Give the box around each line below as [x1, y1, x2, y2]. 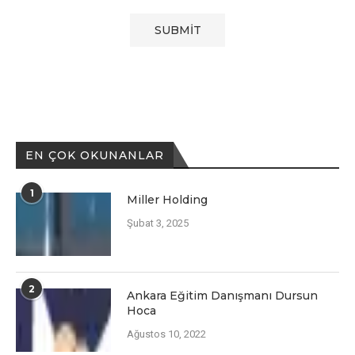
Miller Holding [127, 192, 208, 207]
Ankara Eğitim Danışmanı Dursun [127, 288, 318, 303]
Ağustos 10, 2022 [127, 327, 206, 340]
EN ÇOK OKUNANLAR [25, 147, 164, 162]
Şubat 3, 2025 [127, 216, 189, 229]
